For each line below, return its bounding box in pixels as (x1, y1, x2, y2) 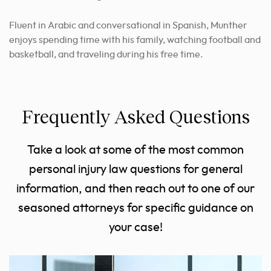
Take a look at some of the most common (27, 144, 244, 156)
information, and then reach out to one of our (16, 183, 255, 195)
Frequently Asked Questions (21, 105, 250, 127)
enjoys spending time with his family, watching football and (9, 35, 261, 45)
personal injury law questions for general (28, 163, 243, 175)
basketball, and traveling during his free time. (9, 50, 203, 59)
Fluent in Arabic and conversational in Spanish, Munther (9, 21, 247, 30)
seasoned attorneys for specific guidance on (18, 202, 253, 214)
